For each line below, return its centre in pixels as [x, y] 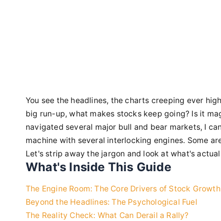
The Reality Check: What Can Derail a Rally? [107, 215]
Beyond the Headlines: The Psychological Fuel [111, 202]
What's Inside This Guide [98, 167]
